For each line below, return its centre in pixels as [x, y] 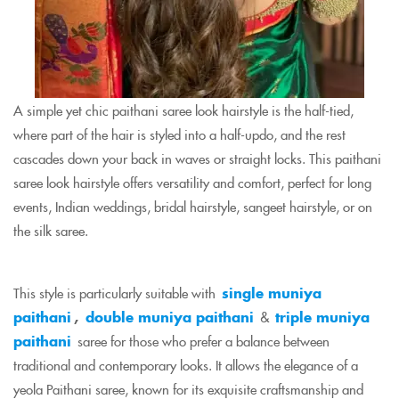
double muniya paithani [170, 317]
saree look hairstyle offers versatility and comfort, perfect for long [192, 182]
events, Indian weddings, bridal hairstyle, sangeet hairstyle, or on [193, 206]
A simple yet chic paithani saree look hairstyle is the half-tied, [183, 110]
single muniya [272, 293]
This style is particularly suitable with [116, 293]
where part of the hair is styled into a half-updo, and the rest [179, 134]
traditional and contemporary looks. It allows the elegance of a [186, 365]
